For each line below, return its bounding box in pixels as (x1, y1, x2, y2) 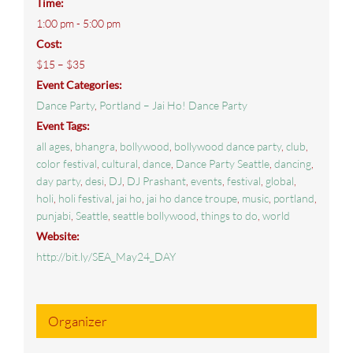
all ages (35, 139, 70, 154)
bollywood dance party (173, 139, 281, 154)
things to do (200, 209, 258, 223)
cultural (101, 157, 138, 171)
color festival (35, 157, 97, 171)
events (190, 174, 222, 188)
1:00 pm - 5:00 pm (35, 17, 121, 31)
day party (35, 174, 80, 188)
